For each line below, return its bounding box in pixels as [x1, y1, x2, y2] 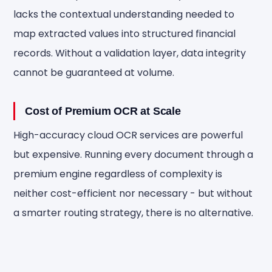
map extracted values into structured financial [13, 27, 236, 41]
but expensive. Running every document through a [13, 148, 254, 161]
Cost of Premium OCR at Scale [25, 105, 181, 117]
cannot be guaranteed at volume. [13, 66, 175, 80]
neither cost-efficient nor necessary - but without [13, 186, 253, 200]
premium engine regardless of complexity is [13, 167, 223, 181]
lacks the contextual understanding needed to [13, 7, 235, 21]
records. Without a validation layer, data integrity [13, 46, 246, 60]
